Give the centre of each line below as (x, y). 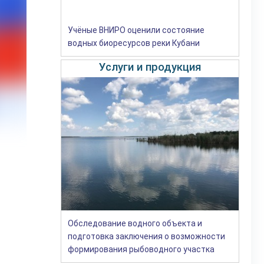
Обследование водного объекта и (135, 223)
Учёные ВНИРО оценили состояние (136, 30)
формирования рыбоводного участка (141, 249)
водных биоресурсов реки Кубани (134, 43)
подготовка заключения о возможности (147, 236)
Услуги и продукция (150, 67)
